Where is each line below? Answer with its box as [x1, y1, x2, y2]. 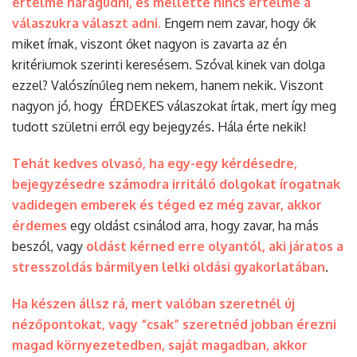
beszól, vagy [12, 237, 86, 254]
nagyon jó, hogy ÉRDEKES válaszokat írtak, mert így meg [12, 97, 336, 114]
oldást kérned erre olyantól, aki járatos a [86, 237, 343, 254]
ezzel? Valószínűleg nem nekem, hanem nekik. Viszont [12, 76, 324, 93]
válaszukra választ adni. [12, 14, 161, 31]
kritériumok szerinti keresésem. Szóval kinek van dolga [12, 56, 325, 73]
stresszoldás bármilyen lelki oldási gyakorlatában [12, 258, 325, 275]
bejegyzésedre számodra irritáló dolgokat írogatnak [12, 175, 340, 192]
